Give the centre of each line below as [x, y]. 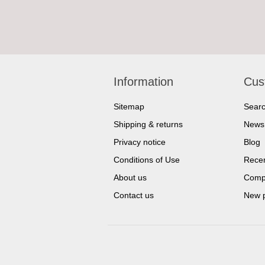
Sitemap [129, 106]
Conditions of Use [147, 160]
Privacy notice [140, 142]
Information [143, 82]
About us [130, 177]
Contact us [134, 195]
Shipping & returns [148, 124]
